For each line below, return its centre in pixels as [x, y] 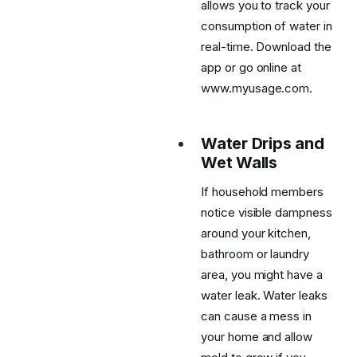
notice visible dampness [267, 212]
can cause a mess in [257, 316]
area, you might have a [262, 275]
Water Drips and [263, 143]
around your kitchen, [256, 233]
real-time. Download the [266, 47]
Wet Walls [239, 163]
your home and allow [257, 337]
